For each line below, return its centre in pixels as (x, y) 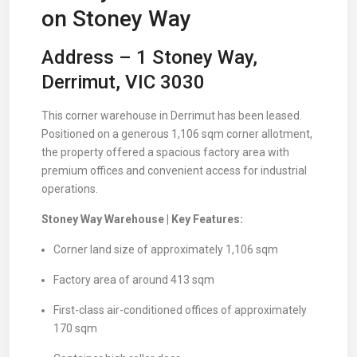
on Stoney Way (116, 19)
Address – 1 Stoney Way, (149, 57)
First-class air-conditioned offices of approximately (180, 310)
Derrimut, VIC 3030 (123, 82)
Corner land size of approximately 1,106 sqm (166, 249)
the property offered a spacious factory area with (165, 152)
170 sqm (75, 328)
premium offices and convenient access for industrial (174, 171)
